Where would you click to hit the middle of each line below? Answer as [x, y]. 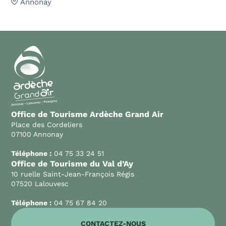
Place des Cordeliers [47, 124]
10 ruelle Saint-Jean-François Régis [73, 174]
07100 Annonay [37, 134]
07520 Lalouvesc [40, 183]
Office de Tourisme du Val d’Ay [72, 163]
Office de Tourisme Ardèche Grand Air [87, 114]
